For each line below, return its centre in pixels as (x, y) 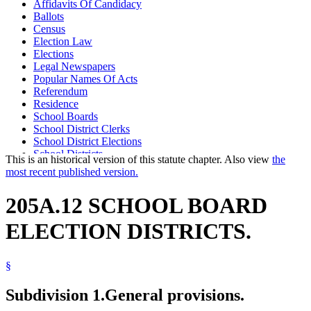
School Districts (68, 153)
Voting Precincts (69, 191)
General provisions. (175, 295)
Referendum (60, 91)
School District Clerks (82, 128)
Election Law (63, 41)
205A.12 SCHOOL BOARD (136, 206)
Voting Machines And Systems (101, 178)
